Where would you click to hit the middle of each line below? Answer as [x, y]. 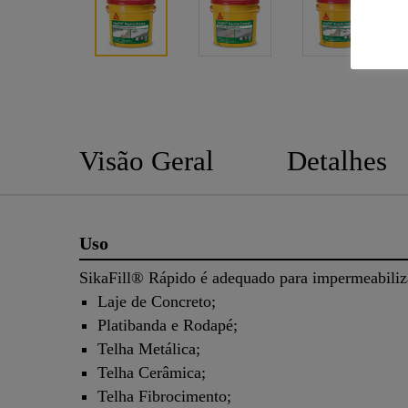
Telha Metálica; [149, 349]
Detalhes [337, 160]
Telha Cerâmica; [152, 373]
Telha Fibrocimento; [164, 397]
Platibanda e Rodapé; [168, 326]
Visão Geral [147, 160]
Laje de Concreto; [157, 302]
